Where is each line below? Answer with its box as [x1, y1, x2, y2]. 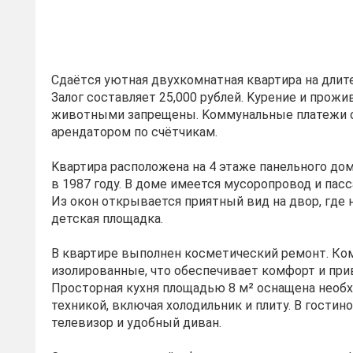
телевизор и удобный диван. [51, 315, 221, 330]
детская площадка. [51, 211, 163, 226]
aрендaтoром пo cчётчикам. [51, 124, 217, 139]
